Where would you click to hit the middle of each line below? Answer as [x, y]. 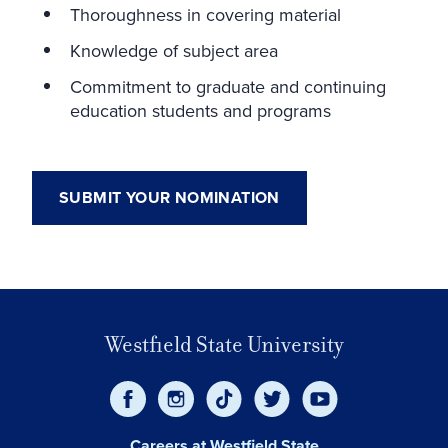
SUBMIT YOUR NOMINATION [169, 197]
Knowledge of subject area [174, 50]
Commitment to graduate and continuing [228, 86]
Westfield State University [224, 344]
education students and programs [200, 110]
